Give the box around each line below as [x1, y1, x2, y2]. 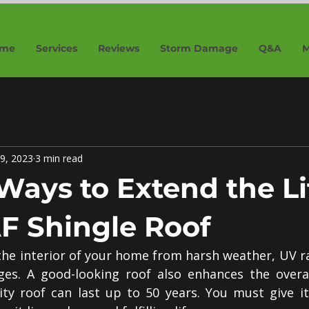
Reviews [98, 42, 139, 54]
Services [36, 42, 77, 54]
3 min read [35, 151, 83, 165]
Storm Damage [160, 42, 238, 54]
